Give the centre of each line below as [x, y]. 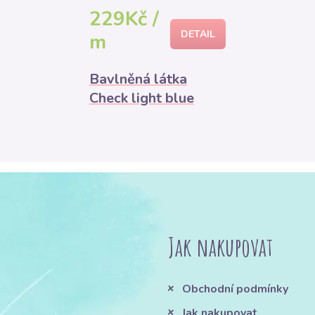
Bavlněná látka [138, 79]
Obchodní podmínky [235, 289]
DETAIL [198, 34]
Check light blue [142, 98]
